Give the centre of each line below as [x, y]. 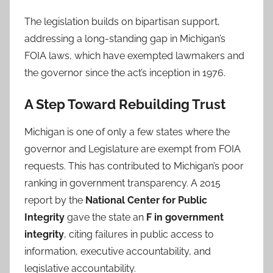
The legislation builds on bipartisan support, [122, 22]
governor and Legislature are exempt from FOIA [133, 149]
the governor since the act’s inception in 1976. [125, 73]
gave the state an [107, 217]
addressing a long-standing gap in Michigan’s [125, 39]
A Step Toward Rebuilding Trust [125, 105]
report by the [55, 200]
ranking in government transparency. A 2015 [122, 183]
